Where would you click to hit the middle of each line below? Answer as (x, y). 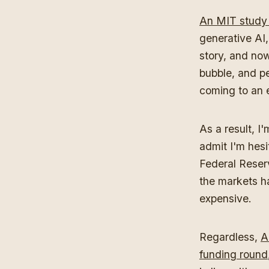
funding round (234, 254)
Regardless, (228, 237)
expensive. (225, 198)
